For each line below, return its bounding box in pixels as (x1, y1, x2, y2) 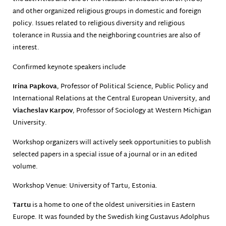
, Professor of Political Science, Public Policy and (57, 81, 208, 93)
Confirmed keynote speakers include (13, 61, 126, 74)
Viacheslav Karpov (13, 105, 73, 118)
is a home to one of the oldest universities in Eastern (32, 199, 195, 212)
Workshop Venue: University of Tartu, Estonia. (13, 180, 157, 192)
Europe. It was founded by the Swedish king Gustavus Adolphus (13, 211, 209, 224)
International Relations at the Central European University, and (13, 93, 210, 105)
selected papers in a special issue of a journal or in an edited (13, 148, 197, 161)
